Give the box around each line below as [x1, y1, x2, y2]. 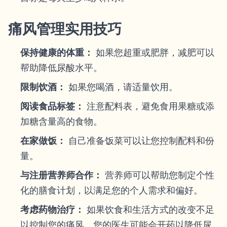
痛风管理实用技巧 [8, 20, 122, 37]
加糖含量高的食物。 [20, 116, 102, 127]
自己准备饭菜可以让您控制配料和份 [66, 135, 214, 146]
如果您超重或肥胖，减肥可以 [93, 47, 214, 58]
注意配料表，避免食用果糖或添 [84, 101, 214, 111]
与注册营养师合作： [20, 170, 102, 180]
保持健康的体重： [20, 47, 93, 58]
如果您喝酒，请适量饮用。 [66, 82, 178, 92]
